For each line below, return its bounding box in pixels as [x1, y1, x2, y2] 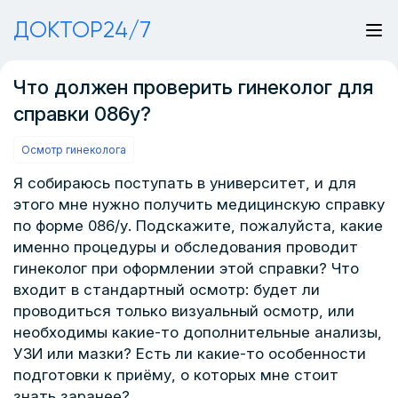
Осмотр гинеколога [21, 143, 126, 156]
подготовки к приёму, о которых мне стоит [13, 366, 338, 384]
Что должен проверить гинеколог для [13, 76, 373, 99]
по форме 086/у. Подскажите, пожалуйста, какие [13, 217, 383, 235]
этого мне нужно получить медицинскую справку [13, 195, 385, 213]
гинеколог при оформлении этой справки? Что [13, 259, 359, 277]
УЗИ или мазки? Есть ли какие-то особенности [13, 345, 366, 362]
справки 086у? [13, 102, 151, 125]
